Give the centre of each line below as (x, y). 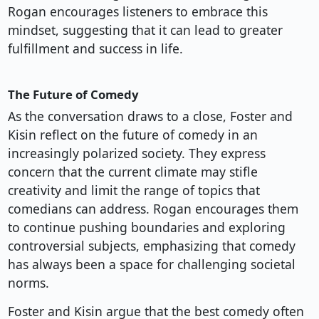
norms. (28, 283)
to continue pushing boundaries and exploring (146, 228)
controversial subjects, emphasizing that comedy (151, 246)
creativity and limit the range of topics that (134, 190)
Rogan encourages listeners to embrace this (137, 12)
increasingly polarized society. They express (136, 153)
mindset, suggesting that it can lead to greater (145, 30)
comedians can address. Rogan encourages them (153, 209)
